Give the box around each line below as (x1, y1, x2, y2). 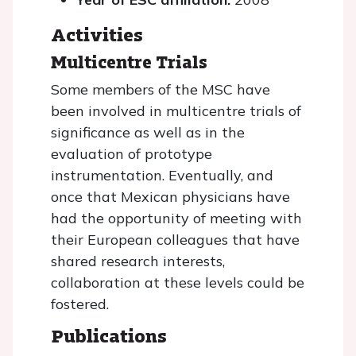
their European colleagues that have (51, 230, 300, 249)
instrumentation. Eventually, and (51, 165, 273, 184)
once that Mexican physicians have (51, 187, 290, 206)
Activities (51, 20, 143, 47)
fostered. (51, 294, 109, 313)
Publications (51, 321, 167, 348)
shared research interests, (51, 251, 225, 270)
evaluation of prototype (51, 144, 212, 163)
